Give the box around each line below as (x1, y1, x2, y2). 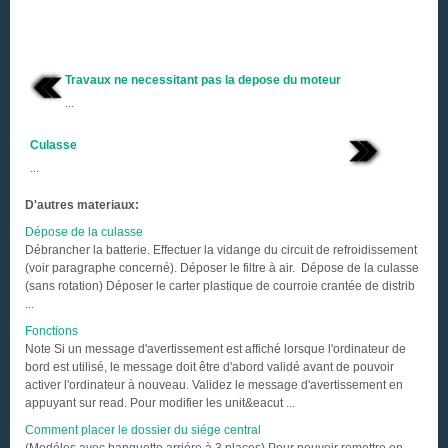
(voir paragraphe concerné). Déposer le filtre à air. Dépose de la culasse (25, 261, 419, 275)
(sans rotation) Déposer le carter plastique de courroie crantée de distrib (25, 279, 415, 293)
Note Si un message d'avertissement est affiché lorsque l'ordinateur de (25, 342, 406, 356)
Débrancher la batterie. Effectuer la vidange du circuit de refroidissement (25, 243, 417, 257)
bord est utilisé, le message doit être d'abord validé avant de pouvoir (25, 360, 394, 374)
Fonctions (25, 324, 78, 338)
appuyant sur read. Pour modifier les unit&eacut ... (25, 396, 295, 410)
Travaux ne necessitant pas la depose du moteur (65, 73, 341, 87)
